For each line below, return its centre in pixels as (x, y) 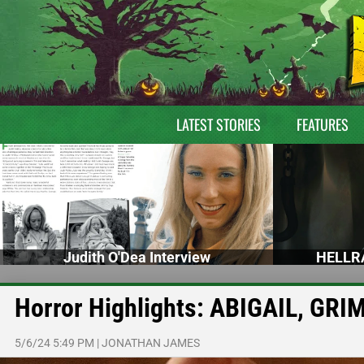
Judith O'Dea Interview (136, 257)
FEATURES (322, 124)
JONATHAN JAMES (151, 342)
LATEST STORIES (218, 124)
